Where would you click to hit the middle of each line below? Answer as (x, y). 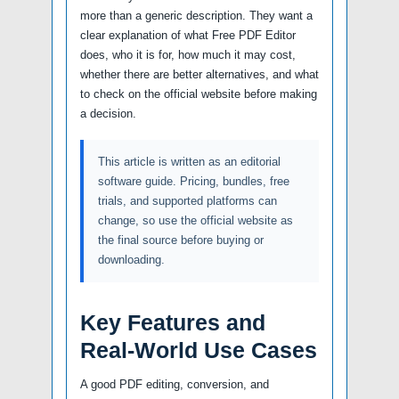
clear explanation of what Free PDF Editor (188, 35)
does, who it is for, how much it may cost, (188, 54)
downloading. (131, 259)
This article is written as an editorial (189, 161)
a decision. (108, 113)
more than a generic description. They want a (196, 15)
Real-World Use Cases (199, 350)
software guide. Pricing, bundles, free (194, 181)
